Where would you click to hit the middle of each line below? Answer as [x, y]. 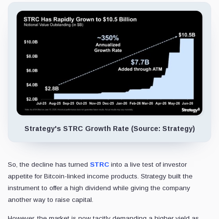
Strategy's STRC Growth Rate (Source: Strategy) [109, 128]
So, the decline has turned [49, 164]
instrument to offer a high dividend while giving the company [99, 188]
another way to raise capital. [51, 199]
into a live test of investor [148, 164]
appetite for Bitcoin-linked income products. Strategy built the [100, 176]
